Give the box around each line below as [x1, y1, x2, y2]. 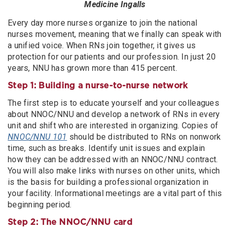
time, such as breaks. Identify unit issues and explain [8, 143, 205, 153]
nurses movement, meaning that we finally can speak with [8, 29, 222, 39]
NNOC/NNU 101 [8, 131, 67, 142]
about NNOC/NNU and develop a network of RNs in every [8, 109, 220, 119]
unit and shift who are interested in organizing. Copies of [8, 120, 219, 130]
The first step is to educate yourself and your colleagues [8, 98, 219, 108]
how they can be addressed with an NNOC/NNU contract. [8, 154, 218, 164]
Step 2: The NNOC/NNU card [8, 218, 132, 226]
